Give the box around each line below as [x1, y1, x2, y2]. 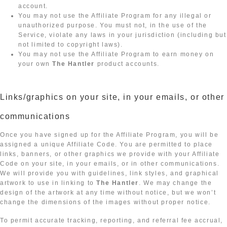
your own [18, 60, 53, 67]
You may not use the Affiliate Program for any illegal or [18, 12, 212, 19]
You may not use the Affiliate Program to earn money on [18, 50, 214, 58]
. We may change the [139, 179, 212, 187]
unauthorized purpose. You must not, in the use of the [18, 21, 207, 29]
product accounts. [95, 60, 160, 67]
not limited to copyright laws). [18, 41, 123, 48]
